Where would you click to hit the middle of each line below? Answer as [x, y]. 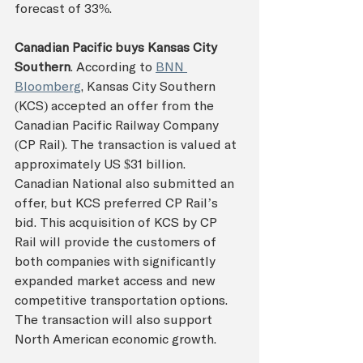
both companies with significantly [117, 261]
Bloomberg [48, 85]
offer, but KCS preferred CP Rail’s [118, 202]
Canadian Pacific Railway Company [118, 124]
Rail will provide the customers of [117, 241]
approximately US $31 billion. [102, 163]
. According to [113, 66]
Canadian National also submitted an [126, 183]
